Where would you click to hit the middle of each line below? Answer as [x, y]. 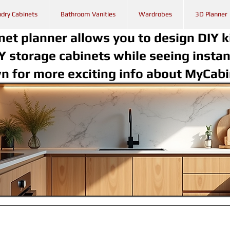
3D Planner [211, 14]
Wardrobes [155, 14]
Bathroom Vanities [88, 14]
